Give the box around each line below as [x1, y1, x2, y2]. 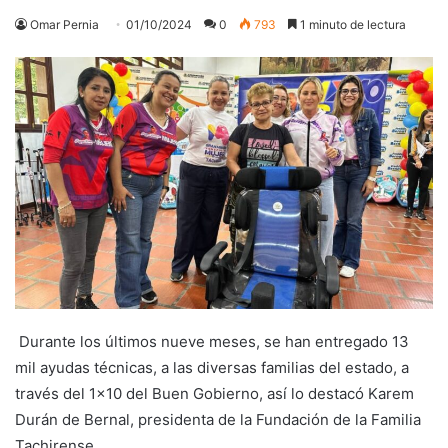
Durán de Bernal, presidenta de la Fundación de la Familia [15, 409, 421, 429]
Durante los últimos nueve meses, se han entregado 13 [15, 331, 409, 351]
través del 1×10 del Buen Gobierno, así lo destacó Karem [15, 383, 414, 403]
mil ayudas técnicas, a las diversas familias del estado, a [15, 357, 409, 377]
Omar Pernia [30, 16, 99, 32]
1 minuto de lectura [297, 16, 406, 32]
